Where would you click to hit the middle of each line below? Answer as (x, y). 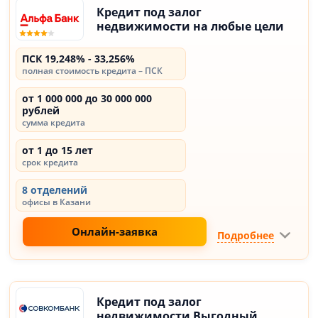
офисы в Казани (57, 202)
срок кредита (50, 162)
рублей (41, 110)
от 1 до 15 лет (58, 150)
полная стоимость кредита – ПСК (93, 71)
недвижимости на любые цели (191, 26)
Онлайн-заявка (115, 231)
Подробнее (245, 235)
